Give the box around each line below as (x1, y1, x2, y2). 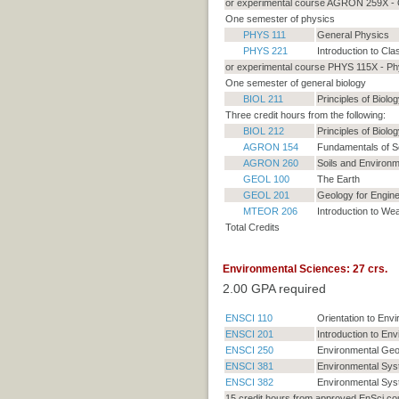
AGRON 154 (242, 142, 298, 153)
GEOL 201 (242, 190, 289, 201)
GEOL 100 (242, 174, 289, 185)
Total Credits (224, 222, 280, 233)
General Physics (316, 29, 389, 41)
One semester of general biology (224, 77, 366, 89)
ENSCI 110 (224, 313, 273, 324)
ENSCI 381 (224, 361, 273, 372)
